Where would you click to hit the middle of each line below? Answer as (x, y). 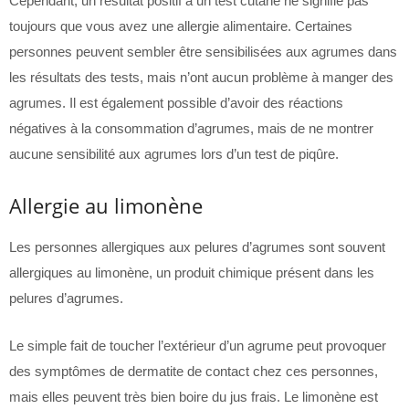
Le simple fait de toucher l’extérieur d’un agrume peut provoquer (198, 346)
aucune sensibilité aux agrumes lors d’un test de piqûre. (174, 154)
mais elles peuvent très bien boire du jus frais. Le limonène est (194, 397)
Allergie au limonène (106, 205)
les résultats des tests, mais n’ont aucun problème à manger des (201, 77)
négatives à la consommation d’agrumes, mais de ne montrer (191, 128)
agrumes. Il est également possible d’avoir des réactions (176, 103)
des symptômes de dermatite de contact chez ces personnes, (194, 371)
